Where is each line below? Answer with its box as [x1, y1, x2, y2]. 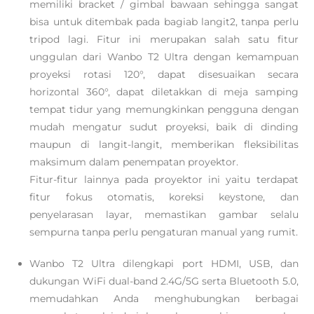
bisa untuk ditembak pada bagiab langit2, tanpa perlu [29, 15, 299, 28]
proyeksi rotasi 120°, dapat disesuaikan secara [29, 68, 299, 81]
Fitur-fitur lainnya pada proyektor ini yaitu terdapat [29, 173, 299, 186]
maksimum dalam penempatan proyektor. [29, 156, 239, 168]
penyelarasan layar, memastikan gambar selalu [29, 208, 299, 221]
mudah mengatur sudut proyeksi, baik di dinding [29, 121, 299, 133]
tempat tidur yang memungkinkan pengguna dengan [29, 103, 299, 116]
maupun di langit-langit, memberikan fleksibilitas [29, 138, 299, 151]
